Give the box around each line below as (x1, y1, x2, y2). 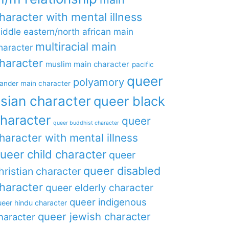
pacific (131, 60, 154, 68)
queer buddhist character (53, 120, 119, 126)
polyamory (73, 76, 124, 88)
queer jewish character (37, 210, 151, 223)
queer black (93, 94, 165, 109)
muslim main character (45, 59, 129, 69)
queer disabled (83, 164, 161, 177)
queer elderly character (45, 181, 153, 194)
